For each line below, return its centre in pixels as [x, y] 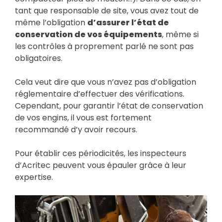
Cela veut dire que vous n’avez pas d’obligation [106, 82]
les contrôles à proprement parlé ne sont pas [104, 46]
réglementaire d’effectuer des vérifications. [100, 94]
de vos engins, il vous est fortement [83, 117]
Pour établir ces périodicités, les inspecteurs [101, 153]
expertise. [34, 177]
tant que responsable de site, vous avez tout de [107, 10]
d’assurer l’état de [128, 22]
